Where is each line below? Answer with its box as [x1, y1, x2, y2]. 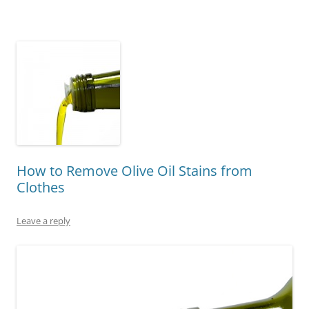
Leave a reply [17, 214, 70, 227]
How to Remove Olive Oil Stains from [17, 161, 252, 180]
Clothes [17, 177, 65, 197]
